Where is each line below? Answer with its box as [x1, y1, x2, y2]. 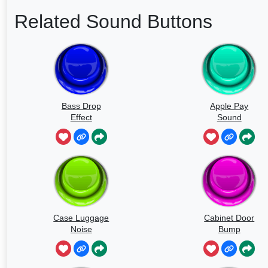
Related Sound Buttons [14, 10, 212, 32]
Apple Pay [210, 100, 249, 111]
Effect [70, 112, 92, 122]
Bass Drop [61, 100, 101, 111]
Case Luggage [53, 212, 109, 223]
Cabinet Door [204, 212, 255, 223]
